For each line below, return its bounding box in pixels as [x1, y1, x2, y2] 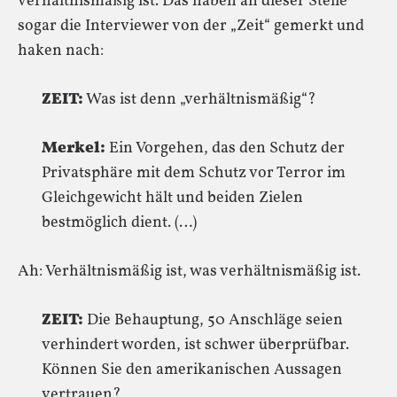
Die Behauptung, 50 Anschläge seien [83, 309, 343, 331]
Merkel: [42, 137, 105, 160]
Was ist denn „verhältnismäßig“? [83, 89, 316, 111]
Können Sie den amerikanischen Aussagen [42, 359, 342, 381]
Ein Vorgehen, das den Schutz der [105, 137, 345, 160]
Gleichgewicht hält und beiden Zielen [42, 187, 303, 209]
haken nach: [18, 40, 104, 62]
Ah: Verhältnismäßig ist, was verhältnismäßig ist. [18, 261, 361, 283]
